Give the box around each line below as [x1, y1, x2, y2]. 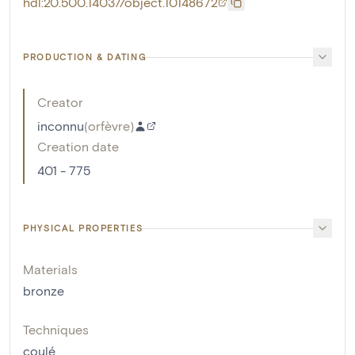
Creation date [37, 139, 119, 155]
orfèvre [88, 118, 130, 134]
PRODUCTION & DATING [23, 52, 147, 63]
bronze [23, 283, 64, 299]
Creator [37, 94, 83, 110]
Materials [23, 261, 78, 277]
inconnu [37, 118, 84, 134]
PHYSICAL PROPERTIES [23, 223, 143, 234]
